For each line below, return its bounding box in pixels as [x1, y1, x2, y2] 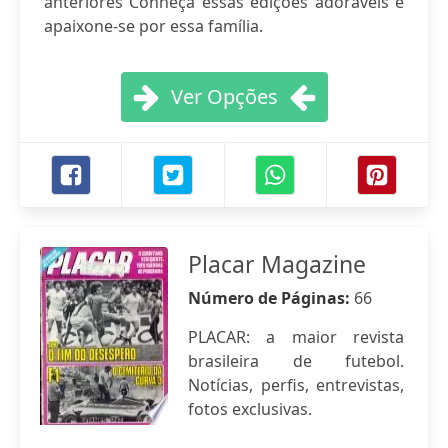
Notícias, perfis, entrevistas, [188, 374, 404, 396]
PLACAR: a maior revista [188, 326, 404, 348]
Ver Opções [170, 83, 278, 110]
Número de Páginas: [188, 287, 354, 309]
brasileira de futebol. [188, 350, 404, 372]
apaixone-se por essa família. [44, 15, 263, 37]
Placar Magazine [188, 248, 366, 280]
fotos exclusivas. [188, 398, 312, 420]
